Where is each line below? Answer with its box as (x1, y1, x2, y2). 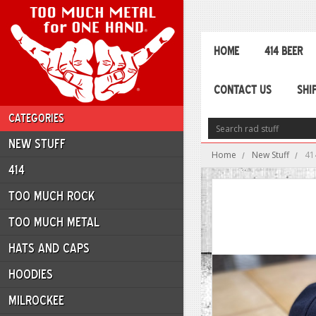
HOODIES (8, 267, 53, 282)
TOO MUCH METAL (8, 214, 99, 230)
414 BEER (265, 44, 303, 58)
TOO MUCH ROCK (8, 188, 95, 204)
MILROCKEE (8, 293, 64, 308)
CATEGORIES (8, 111, 64, 125)
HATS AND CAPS (8, 241, 90, 256)
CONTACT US (214, 83, 272, 97)
